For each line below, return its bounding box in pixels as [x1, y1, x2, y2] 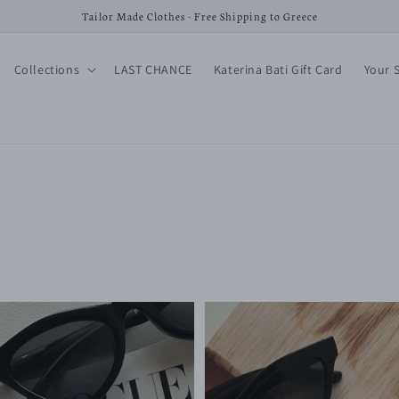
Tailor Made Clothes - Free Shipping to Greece [81, 9, 318, 23]
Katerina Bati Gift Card [213, 61, 343, 77]
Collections [13, 61, 80, 77]
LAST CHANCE [114, 61, 192, 77]
